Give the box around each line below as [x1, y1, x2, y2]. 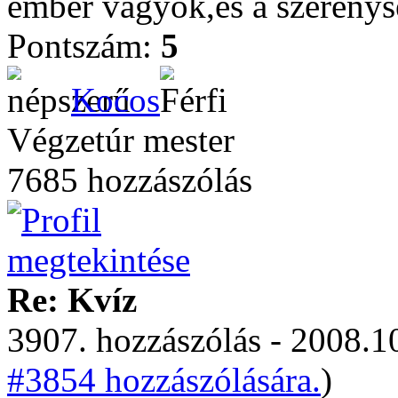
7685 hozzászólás [7, 161, 252, 199]
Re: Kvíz [7, 281, 137, 319]
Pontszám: [7, 27, 161, 65]
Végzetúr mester [7, 121, 235, 159]
